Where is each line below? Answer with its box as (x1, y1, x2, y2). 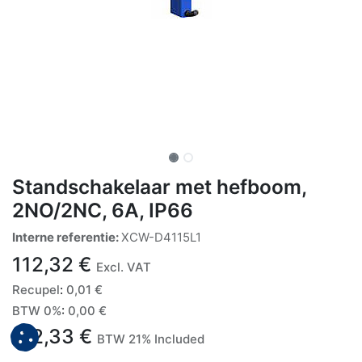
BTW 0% (12, 302, 61, 318)
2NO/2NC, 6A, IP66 (12, 197, 193, 222)
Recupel (12, 281, 60, 297)
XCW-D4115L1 (121, 229, 201, 245)
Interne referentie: (12, 229, 121, 245)
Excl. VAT (96, 259, 151, 275)
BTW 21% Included (97, 330, 204, 347)
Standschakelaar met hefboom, (12, 174, 306, 199)
